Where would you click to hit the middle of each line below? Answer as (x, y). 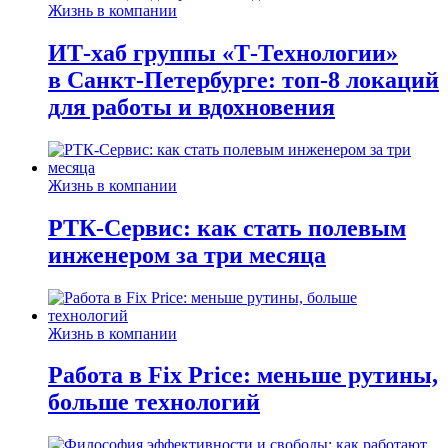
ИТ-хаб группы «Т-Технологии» (223, 52)
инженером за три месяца (187, 254)
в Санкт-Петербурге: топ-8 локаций (243, 79)
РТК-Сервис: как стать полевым (227, 227)
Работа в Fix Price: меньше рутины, (243, 375)
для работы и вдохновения (191, 106)
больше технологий (154, 402)
